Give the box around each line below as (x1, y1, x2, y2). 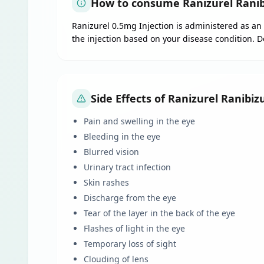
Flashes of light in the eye (84, 223, 185, 234)
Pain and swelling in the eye (84, 115, 195, 127)
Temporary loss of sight (84, 238, 176, 249)
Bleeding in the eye (84, 131, 160, 142)
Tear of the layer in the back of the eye (84, 207, 235, 219)
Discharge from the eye (84, 192, 176, 203)
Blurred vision (84, 146, 139, 157)
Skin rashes (84, 177, 129, 188)
